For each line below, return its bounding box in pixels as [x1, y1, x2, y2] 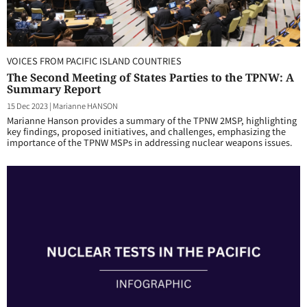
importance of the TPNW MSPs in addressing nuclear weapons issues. [7, 136, 293, 149]
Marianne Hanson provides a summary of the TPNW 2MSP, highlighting [7, 114, 297, 127]
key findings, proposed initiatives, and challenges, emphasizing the [7, 125, 286, 138]
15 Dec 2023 [7, 100, 48, 111]
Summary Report [7, 82, 101, 97]
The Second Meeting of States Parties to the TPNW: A [7, 70, 294, 85]
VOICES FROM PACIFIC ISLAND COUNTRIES [7, 54, 182, 67]
